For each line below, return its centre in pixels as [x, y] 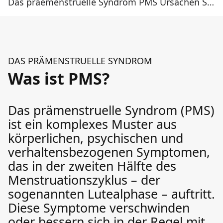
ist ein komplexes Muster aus [92, 124]
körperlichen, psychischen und [96, 138]
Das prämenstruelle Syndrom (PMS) [111, 110]
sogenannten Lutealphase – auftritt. [111, 194]
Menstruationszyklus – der [84, 180]
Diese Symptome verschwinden [99, 208]
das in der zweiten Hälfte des [92, 166]
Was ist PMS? [59, 78]
